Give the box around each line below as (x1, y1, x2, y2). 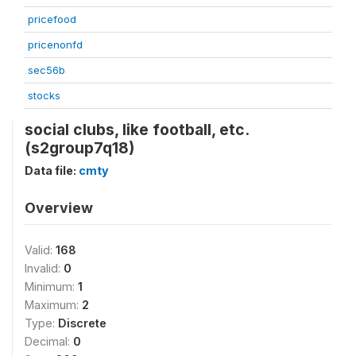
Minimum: (25, 279, 78, 293)
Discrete (58, 315, 106, 330)
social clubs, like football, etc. (25, 119, 249, 139)
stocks (28, 88, 60, 102)
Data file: (25, 163, 79, 177)
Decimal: (25, 334, 73, 348)
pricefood (28, 12, 76, 25)
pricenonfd (28, 37, 83, 51)
